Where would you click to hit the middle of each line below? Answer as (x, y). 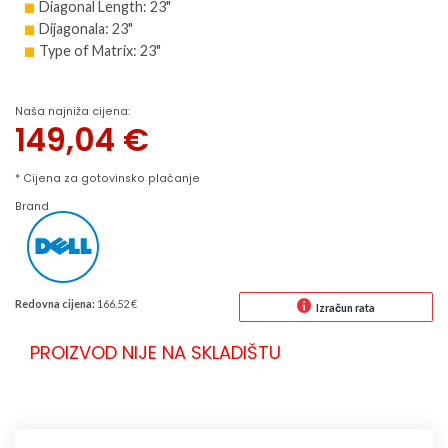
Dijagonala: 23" (86, 29)
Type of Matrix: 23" (100, 51)
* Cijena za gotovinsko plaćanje (107, 179)
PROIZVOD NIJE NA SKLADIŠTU (155, 352)
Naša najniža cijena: (72, 111)
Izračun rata (345, 308)
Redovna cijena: (55, 303)
